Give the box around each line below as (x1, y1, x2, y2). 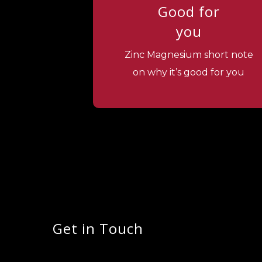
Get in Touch (53, 218, 144, 238)
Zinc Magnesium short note (124, 49, 253, 60)
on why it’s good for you (133, 66, 245, 78)
